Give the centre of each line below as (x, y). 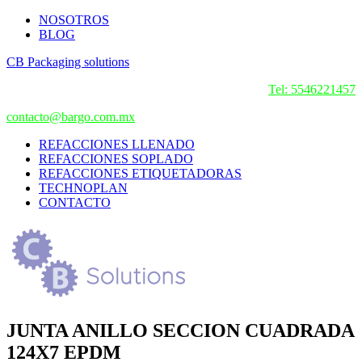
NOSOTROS (74, 20)
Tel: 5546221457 (312, 89)
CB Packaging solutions (68, 62)
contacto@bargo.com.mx (71, 117)
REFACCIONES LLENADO (117, 144)
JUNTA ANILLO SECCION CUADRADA (180, 330)
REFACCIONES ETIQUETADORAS (140, 173)
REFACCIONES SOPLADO (116, 159)
